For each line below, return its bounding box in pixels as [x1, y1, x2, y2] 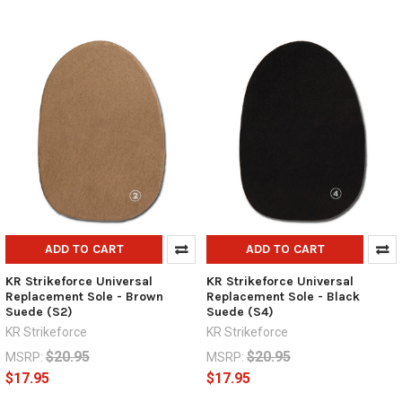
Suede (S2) [4, 304, 73, 320]
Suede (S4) [205, 304, 274, 320]
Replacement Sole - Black [205, 289, 360, 305]
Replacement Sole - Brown [4, 289, 163, 305]
